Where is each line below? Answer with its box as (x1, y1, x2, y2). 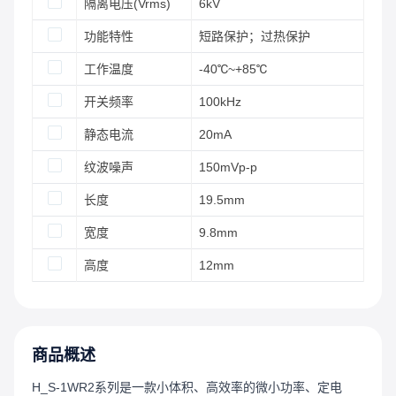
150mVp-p (199, 160, 257, 174)
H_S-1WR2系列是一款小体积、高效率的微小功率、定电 (32, 380, 342, 394)
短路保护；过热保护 (199, 29, 310, 43)
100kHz (199, 95, 241, 109)
